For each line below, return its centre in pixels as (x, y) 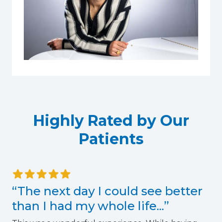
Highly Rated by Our (111, 121)
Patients (111, 139)
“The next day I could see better (107, 191)
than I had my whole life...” (90, 206)
